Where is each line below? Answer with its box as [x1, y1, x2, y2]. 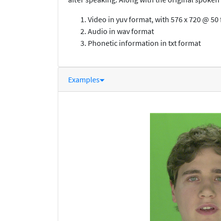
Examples [68, 74, 100, 85]
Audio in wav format [88, 26, 154, 37]
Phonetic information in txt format [88, 38, 201, 48]
